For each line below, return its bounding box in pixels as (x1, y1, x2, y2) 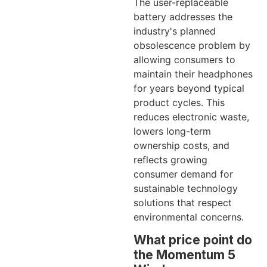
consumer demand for (133, 168, 233, 181)
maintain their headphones (133, 68, 253, 80)
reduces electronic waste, (133, 111, 249, 123)
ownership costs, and (133, 139, 229, 152)
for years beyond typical (133, 82, 244, 95)
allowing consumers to (133, 54, 235, 66)
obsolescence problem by (133, 39, 250, 52)
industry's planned (133, 25, 216, 38)
